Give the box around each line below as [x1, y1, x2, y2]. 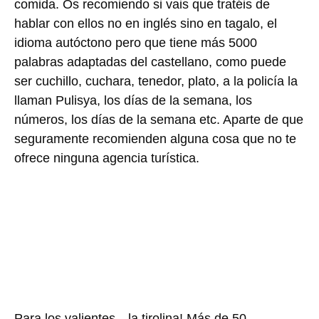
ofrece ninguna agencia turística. [14, 150, 199, 165]
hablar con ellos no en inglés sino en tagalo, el [14, 16, 277, 31]
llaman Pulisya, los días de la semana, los [14, 93, 252, 108]
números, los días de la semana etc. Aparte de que [14, 112, 303, 127]
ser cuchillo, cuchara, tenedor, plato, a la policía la [14, 73, 298, 88]
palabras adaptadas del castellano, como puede [14, 54, 286, 69]
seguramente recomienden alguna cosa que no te [14, 131, 296, 146]
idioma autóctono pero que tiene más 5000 [14, 35, 257, 50]
